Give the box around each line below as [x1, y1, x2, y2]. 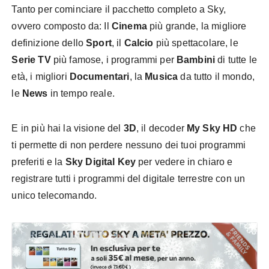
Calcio [124, 37, 154, 48]
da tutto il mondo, [178, 71, 255, 82]
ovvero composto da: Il [11, 20, 112, 31]
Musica [145, 71, 178, 82]
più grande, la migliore [147, 20, 247, 31]
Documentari [69, 71, 130, 82]
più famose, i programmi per [50, 54, 177, 65]
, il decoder [136, 122, 187, 133]
